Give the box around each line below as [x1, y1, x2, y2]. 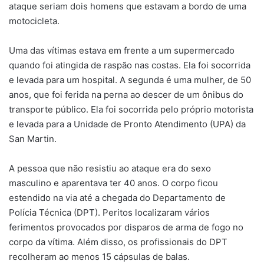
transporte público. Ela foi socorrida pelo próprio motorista [9, 103, 253, 115]
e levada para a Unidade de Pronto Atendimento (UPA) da [9, 118, 246, 130]
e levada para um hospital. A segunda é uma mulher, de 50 [9, 74, 251, 85]
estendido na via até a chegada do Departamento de [9, 192, 226, 203]
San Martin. [9, 133, 57, 144]
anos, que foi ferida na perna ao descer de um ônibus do [9, 88, 243, 100]
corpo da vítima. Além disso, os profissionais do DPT [9, 236, 227, 247]
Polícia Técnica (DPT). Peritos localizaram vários [9, 206, 210, 218]
